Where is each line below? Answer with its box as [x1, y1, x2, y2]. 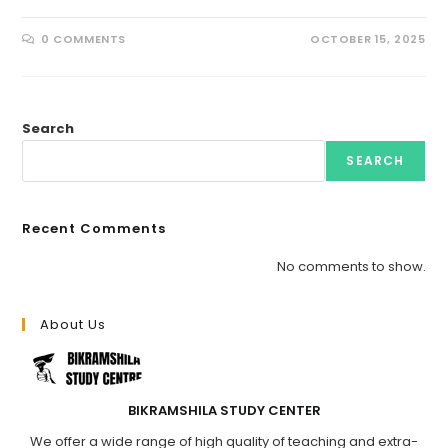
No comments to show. [276, 257, 426, 277]
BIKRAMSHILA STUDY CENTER [127, 401, 321, 421]
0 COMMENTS [41, 31, 127, 48]
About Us [40, 315, 107, 335]
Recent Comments [22, 219, 167, 239]
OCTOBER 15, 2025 [309, 31, 426, 48]
